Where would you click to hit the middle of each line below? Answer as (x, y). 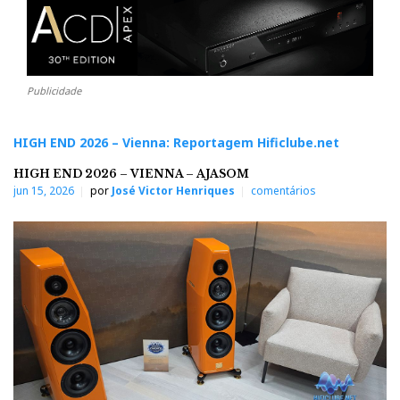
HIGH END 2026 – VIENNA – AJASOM (131, 173)
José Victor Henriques (173, 190)
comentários (283, 190)
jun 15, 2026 (44, 190)
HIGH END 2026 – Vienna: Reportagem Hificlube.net (176, 142)
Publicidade (54, 90)
